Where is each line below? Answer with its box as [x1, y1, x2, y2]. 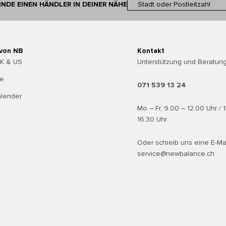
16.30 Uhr [137, 115, 167, 124]
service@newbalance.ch [137, 149, 214, 158]
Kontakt [137, 46, 164, 55]
